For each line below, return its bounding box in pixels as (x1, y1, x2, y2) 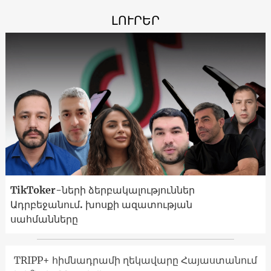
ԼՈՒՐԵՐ (111, 12, 160, 28)
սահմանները (10, 213, 78, 226)
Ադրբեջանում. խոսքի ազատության (10, 198, 192, 211)
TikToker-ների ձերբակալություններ (10, 184, 195, 197)
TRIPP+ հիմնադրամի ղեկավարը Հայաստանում (13, 254, 257, 267)
